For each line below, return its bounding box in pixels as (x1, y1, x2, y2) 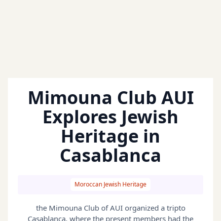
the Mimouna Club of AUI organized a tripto (36, 202, 185, 213)
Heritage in (61, 124, 160, 148)
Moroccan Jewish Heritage (74, 180, 147, 189)
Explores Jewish (42, 105, 179, 129)
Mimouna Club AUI (27, 85, 194, 110)
